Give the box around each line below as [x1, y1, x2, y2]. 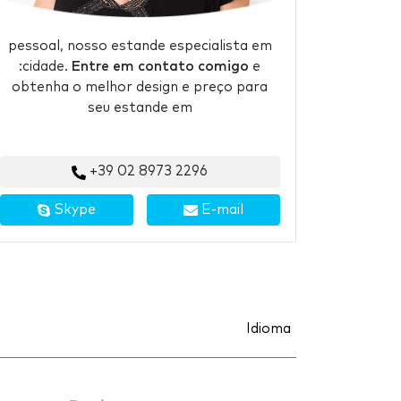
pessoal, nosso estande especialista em [7, 39, 272, 54]
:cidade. [19, 60, 72, 74]
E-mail [197, 202, 243, 217]
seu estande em [87, 101, 192, 115]
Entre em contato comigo [72, 60, 249, 74]
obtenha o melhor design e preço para [12, 81, 268, 95]
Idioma [246, 321, 291, 336]
